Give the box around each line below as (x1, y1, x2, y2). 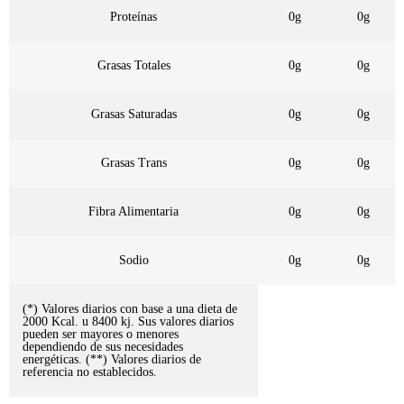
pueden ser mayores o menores (23, 327, 179, 342)
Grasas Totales (96, 59, 170, 73)
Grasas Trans (100, 156, 167, 170)
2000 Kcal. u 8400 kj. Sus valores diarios (23, 315, 234, 329)
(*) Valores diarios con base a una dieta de (23, 302, 237, 317)
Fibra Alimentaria (88, 205, 179, 219)
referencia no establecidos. (23, 365, 157, 380)
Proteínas (110, 10, 157, 24)
